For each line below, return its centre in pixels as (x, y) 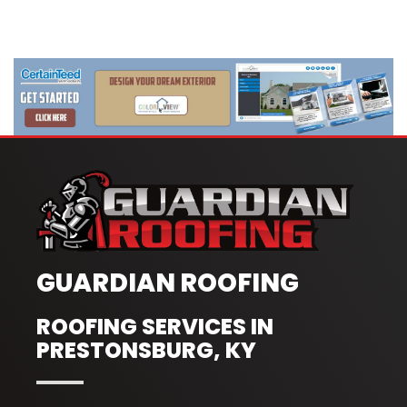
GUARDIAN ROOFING (168, 283)
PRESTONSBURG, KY (147, 350)
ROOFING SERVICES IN (155, 326)
